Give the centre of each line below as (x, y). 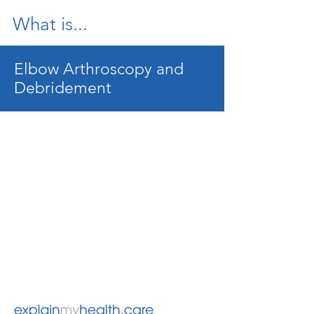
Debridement (63, 88)
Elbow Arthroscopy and (99, 69)
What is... (50, 24)
